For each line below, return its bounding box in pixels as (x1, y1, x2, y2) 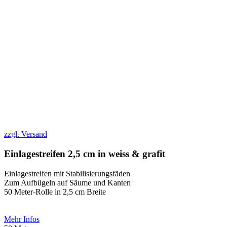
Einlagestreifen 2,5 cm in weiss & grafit (4, 148, 165, 159)
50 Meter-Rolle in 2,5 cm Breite (4, 187, 106, 196)
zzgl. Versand (4, 130, 47, 139)
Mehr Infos (4, 214, 40, 223)
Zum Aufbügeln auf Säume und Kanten (4, 178, 131, 187)
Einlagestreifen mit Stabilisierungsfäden (4, 169, 130, 178)
